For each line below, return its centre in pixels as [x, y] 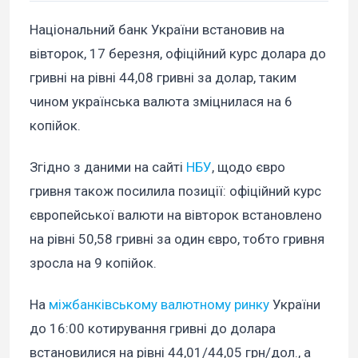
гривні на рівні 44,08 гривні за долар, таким [163, 78]
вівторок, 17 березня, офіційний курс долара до [178, 54]
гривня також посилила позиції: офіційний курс [175, 191]
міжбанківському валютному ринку [159, 305]
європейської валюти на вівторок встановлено [176, 215]
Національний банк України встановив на [157, 30]
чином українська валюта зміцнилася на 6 [161, 102]
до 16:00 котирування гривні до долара [153, 329]
